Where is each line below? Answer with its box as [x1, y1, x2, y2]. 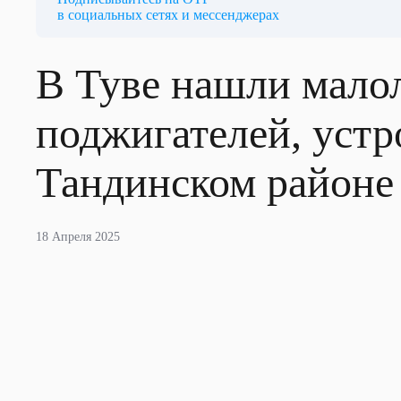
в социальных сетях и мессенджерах [57, 7, 279, 22]
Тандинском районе [36, 158, 394, 206]
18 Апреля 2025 [36, 230, 120, 243]
